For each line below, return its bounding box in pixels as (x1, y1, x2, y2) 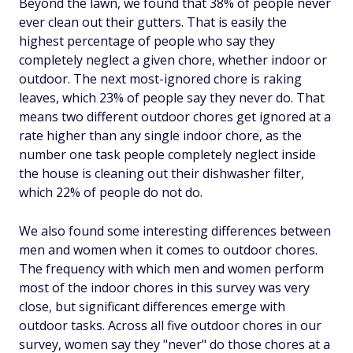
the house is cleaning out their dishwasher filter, (19, 164, 304, 182)
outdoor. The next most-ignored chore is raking (19, 69, 302, 87)
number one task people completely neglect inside (19, 145, 316, 163)
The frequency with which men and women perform (19, 259, 324, 277)
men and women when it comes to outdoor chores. (19, 240, 318, 258)
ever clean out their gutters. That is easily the (19, 13, 287, 31)
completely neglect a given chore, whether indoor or (19, 50, 327, 69)
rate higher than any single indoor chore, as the (19, 126, 302, 144)
